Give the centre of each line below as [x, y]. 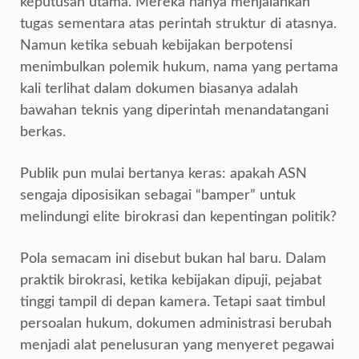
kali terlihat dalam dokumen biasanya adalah [159, 89]
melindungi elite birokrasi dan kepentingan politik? [178, 217]
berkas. [43, 132]
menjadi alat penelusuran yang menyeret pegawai [177, 345]
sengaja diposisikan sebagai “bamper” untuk [158, 196]
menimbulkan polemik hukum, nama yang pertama [179, 67]
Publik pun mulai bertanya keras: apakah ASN [163, 174]
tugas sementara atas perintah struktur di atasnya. [178, 24]
